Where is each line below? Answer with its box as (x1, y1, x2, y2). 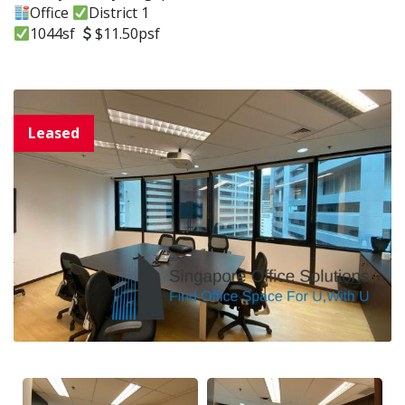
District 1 (89, 3, 150, 24)
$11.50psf (95, 24, 161, 44)
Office (30, 3, 73, 24)
